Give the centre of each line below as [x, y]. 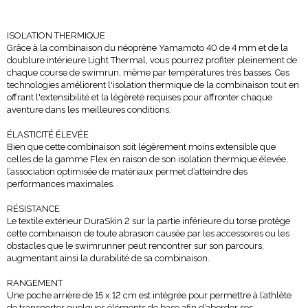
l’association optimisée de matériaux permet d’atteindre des [127, 172]
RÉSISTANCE [33, 209]
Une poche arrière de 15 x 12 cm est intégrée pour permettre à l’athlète [149, 295]
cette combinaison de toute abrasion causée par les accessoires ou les [148, 233]
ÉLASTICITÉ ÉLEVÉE [48, 134]
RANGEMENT [35, 283]
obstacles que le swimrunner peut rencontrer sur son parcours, [135, 246]
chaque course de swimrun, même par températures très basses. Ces [148, 73]
